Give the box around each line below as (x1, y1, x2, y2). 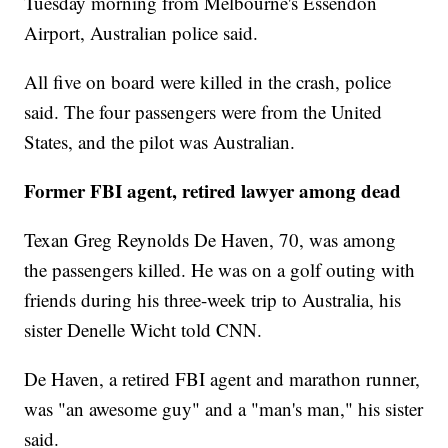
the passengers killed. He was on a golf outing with (24, 257, 416, 283)
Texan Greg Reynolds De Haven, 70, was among (24, 227, 397, 253)
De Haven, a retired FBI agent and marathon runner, (24, 366, 421, 392)
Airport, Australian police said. (24, 20, 259, 46)
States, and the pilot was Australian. (24, 129, 296, 155)
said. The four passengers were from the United (24, 99, 383, 125)
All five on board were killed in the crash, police (24, 69, 392, 95)
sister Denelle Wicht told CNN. (24, 317, 263, 343)
